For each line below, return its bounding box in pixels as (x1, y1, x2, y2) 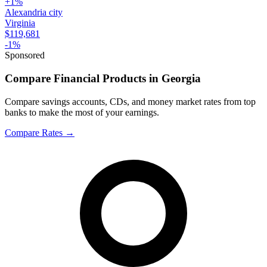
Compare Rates (5, 127, 63, 138)
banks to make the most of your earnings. (5, 107, 159, 117)
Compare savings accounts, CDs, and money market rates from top (5, 96, 256, 107)
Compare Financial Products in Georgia (5, 72, 201, 85)
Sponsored (5, 50, 45, 61)
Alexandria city (5, 7, 63, 18)
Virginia (5, 18, 35, 29)
